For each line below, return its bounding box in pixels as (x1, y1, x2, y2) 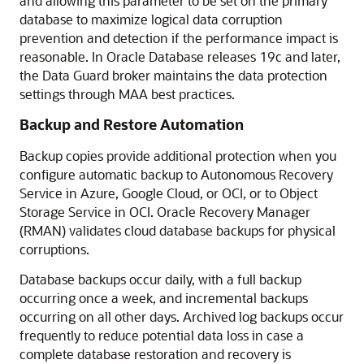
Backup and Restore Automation (19, 115, 244, 134)
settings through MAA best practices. (19, 85, 235, 102)
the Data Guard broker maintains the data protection (19, 67, 327, 84)
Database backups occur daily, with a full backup (19, 271, 301, 288)
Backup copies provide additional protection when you (19, 147, 336, 164)
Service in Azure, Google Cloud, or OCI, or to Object (19, 184, 318, 201)
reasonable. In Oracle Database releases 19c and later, (19, 48, 340, 65)
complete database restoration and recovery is (19, 345, 291, 362)
